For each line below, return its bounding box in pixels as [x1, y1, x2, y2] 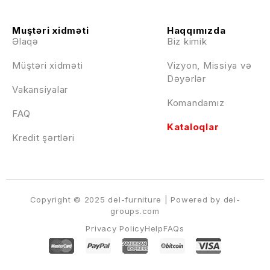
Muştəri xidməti [12, 24, 89, 36]
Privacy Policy [86, 224, 145, 234]
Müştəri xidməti [12, 59, 83, 71]
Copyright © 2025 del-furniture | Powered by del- [30, 194, 240, 204]
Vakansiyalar [12, 83, 68, 95]
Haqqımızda [166, 24, 226, 36]
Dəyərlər [166, 72, 206, 84]
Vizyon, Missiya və [166, 59, 252, 71]
